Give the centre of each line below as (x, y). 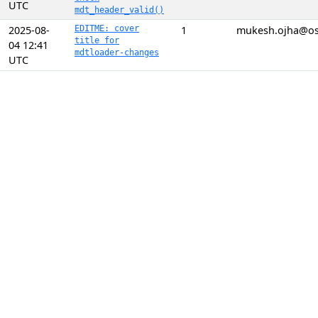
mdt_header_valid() (119, 10)
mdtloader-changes (117, 53)
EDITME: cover (107, 28)
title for (97, 40)
